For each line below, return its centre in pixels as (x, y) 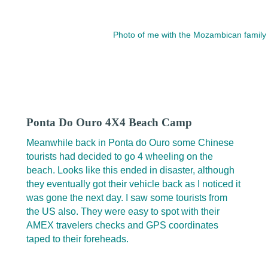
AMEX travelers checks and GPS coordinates (122, 226)
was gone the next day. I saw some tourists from (127, 198)
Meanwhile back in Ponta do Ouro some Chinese (130, 143)
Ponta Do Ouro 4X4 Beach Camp (109, 123)
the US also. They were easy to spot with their (123, 212)
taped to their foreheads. (77, 239)
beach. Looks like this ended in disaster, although (130, 170)
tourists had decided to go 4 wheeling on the (120, 157)
